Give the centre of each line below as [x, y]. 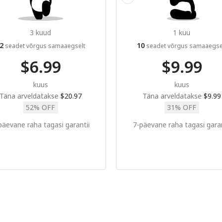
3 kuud [40, 32]
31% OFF [182, 107]
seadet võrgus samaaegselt [44, 46]
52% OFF [40, 107]
